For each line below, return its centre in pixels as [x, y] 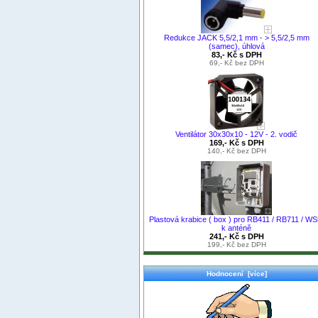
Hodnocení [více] [236, 273]
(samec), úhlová [236, 46]
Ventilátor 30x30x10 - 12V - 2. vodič [236, 134]
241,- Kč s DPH [236, 236]
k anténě [236, 227]
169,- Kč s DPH [236, 142]
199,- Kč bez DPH [236, 244]
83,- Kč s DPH [236, 54]
